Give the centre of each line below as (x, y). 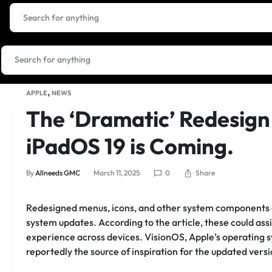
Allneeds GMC (57, 173)
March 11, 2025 (117, 173)
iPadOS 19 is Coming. (130, 146)
